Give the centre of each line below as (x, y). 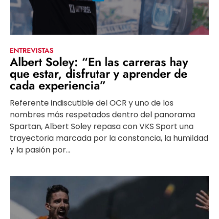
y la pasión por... (40, 150)
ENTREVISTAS (32, 51)
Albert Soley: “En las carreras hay (99, 62)
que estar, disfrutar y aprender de (99, 74)
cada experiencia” (58, 86)
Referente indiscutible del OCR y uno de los (92, 103)
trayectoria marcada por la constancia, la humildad (109, 138)
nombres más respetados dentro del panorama (102, 115)
